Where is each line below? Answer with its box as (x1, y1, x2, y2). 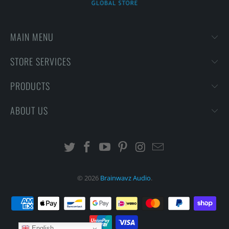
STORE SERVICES (10, 54, 71, 68)
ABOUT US (10, 103, 48, 117)
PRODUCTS (10, 79, 50, 93)
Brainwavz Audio (100, 173, 151, 182)
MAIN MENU (10, 30, 54, 43)
